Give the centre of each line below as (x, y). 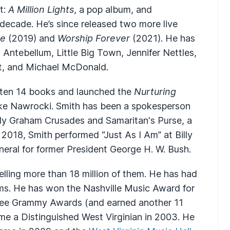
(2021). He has (162, 38)
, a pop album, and (113, 9)
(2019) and (32, 38)
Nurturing (155, 91)
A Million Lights (41, 9)
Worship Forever (94, 38)
